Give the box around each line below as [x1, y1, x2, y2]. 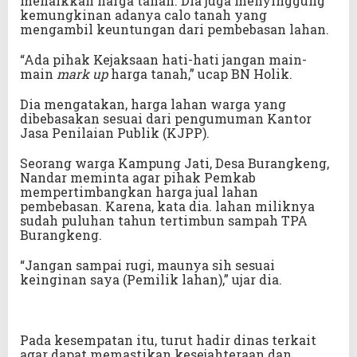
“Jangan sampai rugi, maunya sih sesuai [20, 257, 275, 274]
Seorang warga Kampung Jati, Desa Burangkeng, [20, 155, 329, 172]
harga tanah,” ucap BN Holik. [108, 65, 292, 83]
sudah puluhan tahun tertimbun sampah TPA [20, 212, 308, 229]
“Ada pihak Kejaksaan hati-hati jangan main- [20, 51, 307, 69]
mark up [57, 65, 108, 83]
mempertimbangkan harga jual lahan [20, 183, 258, 201]
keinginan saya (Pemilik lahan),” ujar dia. [20, 271, 282, 288]
